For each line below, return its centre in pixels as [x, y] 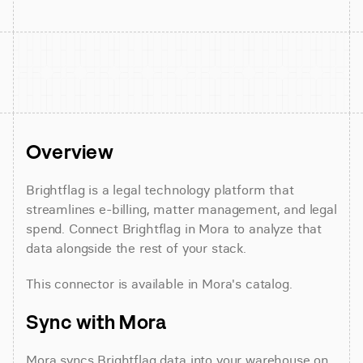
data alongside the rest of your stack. [136, 248]
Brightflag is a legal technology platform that [160, 190]
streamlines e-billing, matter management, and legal [181, 209]
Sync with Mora [96, 322]
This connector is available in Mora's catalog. [159, 284]
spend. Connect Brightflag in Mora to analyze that [174, 228]
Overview [70, 152]
